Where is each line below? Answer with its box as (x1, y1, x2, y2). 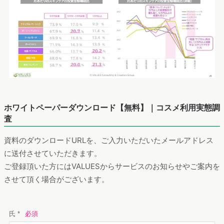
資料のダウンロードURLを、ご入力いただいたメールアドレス (4, 135, 213, 145)
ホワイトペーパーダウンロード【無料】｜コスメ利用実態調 (4, 102, 220, 112)
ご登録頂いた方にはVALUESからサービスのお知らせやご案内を (4, 161, 220, 171)
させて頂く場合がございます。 (4, 174, 109, 184)
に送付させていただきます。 (4, 148, 101, 158)
